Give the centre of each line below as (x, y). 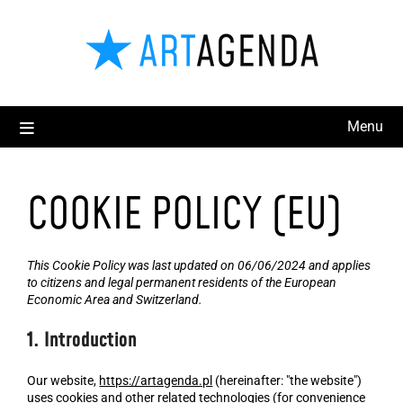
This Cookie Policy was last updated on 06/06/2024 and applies (199, 265)
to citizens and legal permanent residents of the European (182, 282)
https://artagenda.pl (156, 381)
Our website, (63, 381)
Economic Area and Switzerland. (115, 300)
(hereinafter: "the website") (287, 381)
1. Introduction (82, 340)
